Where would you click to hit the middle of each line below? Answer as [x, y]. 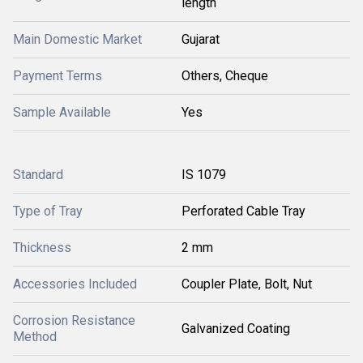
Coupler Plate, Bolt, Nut [247, 284]
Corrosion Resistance [74, 320]
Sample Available [62, 112]
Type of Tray [48, 211]
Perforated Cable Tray [243, 211]
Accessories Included [75, 284]
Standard [38, 175]
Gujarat [201, 39]
